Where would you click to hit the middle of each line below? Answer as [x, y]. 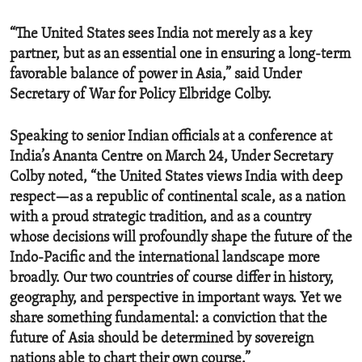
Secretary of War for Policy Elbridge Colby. [141, 95]
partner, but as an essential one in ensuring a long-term [180, 54]
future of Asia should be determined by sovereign [162, 339]
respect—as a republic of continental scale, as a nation [177, 197]
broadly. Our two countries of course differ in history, [172, 278]
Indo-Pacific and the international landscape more [165, 258]
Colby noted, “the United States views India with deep [176, 177]
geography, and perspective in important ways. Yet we [176, 298]
